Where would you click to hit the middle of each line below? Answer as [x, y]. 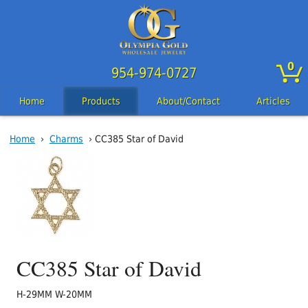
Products [101, 101]
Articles [273, 101]
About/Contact [188, 101]
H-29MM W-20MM [55, 295]
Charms [66, 139]
